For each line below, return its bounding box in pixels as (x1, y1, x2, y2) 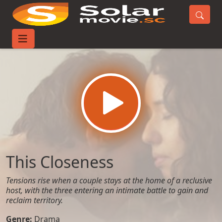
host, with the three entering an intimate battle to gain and (6, 185, 208, 196)
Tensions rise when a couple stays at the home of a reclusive (6, 175, 212, 186)
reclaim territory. (6, 195, 63, 206)
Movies (40, 36, 66, 47)
